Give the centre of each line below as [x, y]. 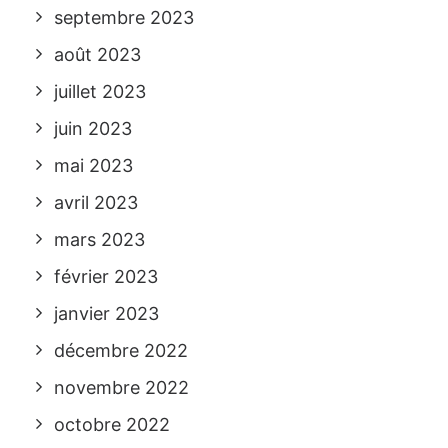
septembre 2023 [124, 17]
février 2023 [106, 276]
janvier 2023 [106, 313]
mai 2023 [93, 165]
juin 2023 [93, 128]
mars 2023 [99, 239]
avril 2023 [96, 202]
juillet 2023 [100, 91]
